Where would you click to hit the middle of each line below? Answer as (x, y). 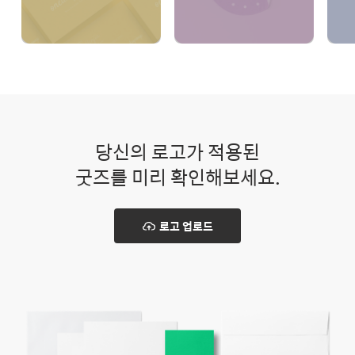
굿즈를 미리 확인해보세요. (177, 177)
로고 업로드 (186, 226)
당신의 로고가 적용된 (177, 152)
